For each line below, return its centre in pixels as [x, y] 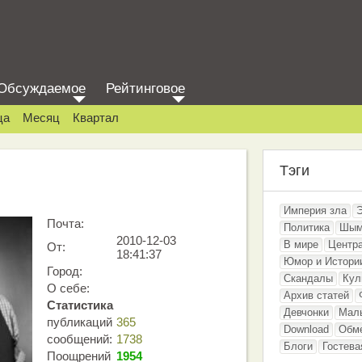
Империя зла [315, 210]
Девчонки [306, 312]
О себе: [68, 288]
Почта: [65, 223]
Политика [307, 227]
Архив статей [316, 295]
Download [306, 329]
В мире [301, 244]
